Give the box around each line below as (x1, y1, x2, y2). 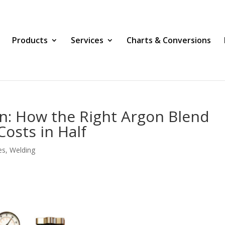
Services (71, 35, 103, 46)
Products (12, 35, 48, 46)
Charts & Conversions (127, 35, 211, 46)
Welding (10, 145, 36, 155)
